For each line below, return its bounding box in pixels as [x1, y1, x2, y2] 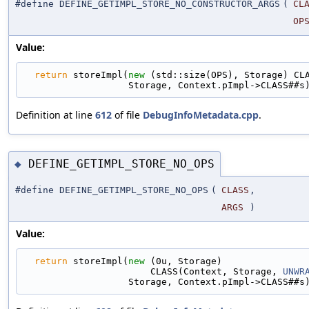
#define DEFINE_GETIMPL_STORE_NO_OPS [15, 185, 208, 195]
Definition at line [16, 108, 95, 122]
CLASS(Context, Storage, [150, 266, 283, 277]
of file [112, 108, 143, 122]
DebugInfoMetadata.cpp [143, 108, 259, 122]
